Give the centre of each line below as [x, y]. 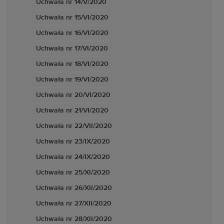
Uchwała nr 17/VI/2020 [72, 48]
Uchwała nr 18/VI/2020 [72, 64]
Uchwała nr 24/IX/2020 [73, 157]
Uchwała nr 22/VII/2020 [74, 126]
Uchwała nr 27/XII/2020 [74, 203]
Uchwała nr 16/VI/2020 [72, 33]
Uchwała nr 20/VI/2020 [73, 95]
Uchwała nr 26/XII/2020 [74, 188]
